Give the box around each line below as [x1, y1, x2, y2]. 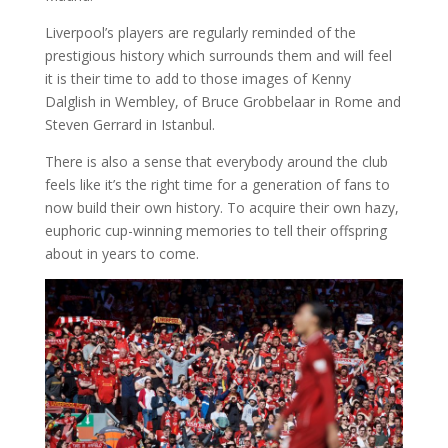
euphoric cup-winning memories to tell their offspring [44, 220, 387, 240]
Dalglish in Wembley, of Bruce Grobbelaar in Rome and [44, 91, 401, 111]
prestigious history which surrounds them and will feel [44, 45, 392, 65]
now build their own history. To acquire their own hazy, [44, 197, 399, 217]
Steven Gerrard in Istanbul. [44, 114, 215, 134]
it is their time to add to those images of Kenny [44, 68, 351, 88]
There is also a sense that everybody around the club [44, 151, 388, 171]
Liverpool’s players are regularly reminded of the [44, 22, 356, 42]
